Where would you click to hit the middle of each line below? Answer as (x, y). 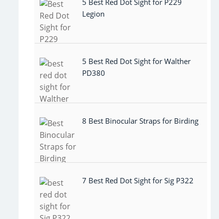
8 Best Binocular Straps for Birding (140, 121)
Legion (93, 13)
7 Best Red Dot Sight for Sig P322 (138, 180)
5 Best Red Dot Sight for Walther (136, 61)
